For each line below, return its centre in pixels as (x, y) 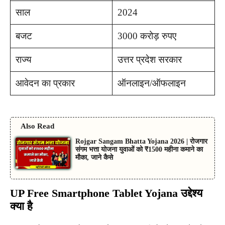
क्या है (21, 206)
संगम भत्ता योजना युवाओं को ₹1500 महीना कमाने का (139, 150)
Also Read (37, 126)
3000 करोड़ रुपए (147, 36)
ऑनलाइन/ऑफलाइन (151, 83)
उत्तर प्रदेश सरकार (149, 59)
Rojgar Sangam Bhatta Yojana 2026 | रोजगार (141, 142)
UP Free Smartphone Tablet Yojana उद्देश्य (106, 193)
